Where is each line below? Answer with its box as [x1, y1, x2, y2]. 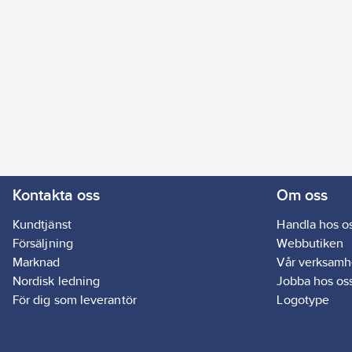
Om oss [277, 186, 328, 204]
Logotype [277, 292, 330, 308]
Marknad [13, 255, 60, 270]
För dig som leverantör [13, 292, 137, 308]
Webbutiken [277, 236, 344, 251]
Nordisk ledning [13, 273, 101, 289]
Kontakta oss [13, 186, 100, 204]
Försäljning [13, 236, 73, 251]
